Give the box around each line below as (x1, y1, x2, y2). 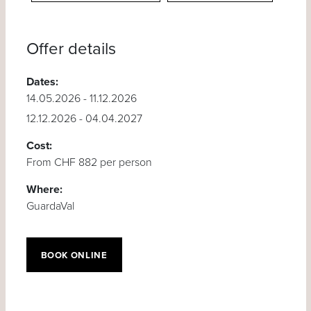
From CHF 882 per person (26, 155, 152, 169)
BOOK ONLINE (40, 249, 108, 261)
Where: (26, 182, 62, 196)
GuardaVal (26, 199, 74, 213)
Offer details (38, 38, 116, 59)
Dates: (26, 74, 58, 89)
